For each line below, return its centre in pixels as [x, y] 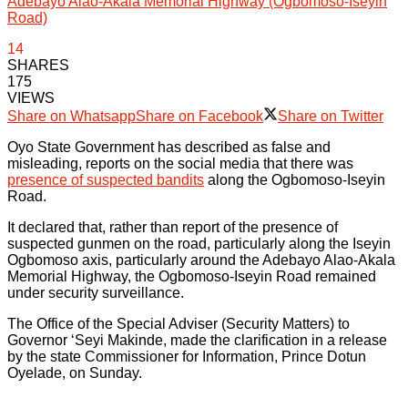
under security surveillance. [96, 292]
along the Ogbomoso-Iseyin [295, 179]
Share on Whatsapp [71, 116]
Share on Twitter [331, 116]
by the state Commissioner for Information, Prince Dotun [187, 356]
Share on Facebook [199, 116]
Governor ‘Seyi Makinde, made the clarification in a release [197, 340]
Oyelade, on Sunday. [75, 372]
